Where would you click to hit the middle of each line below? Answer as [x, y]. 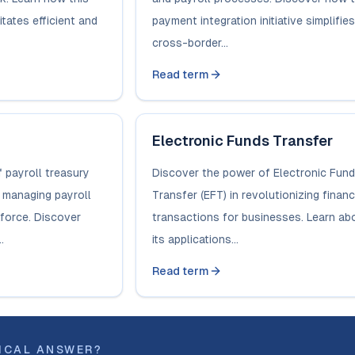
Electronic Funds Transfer [242, 141]
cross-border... [190, 43]
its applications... [195, 239]
